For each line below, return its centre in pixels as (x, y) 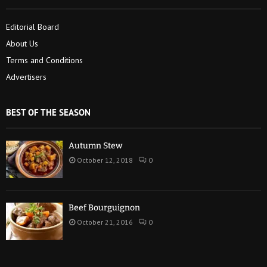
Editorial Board (32, 27)
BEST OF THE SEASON (48, 112)
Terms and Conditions (44, 60)
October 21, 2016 (105, 222)
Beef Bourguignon (104, 208)
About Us (22, 43)
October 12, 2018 (105, 160)
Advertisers (26, 77)
